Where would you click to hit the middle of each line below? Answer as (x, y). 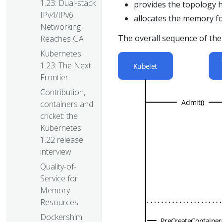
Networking (60, 27)
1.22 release (62, 140)
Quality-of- (58, 167)
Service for (59, 179)
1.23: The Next (66, 66)
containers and (67, 104)
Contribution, (63, 92)
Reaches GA (62, 39)
